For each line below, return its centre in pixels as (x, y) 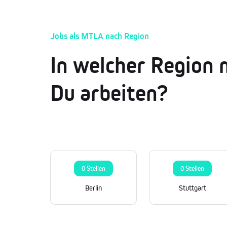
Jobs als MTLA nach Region (100, 36)
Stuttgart (192, 188)
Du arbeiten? (109, 93)
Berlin (93, 188)
